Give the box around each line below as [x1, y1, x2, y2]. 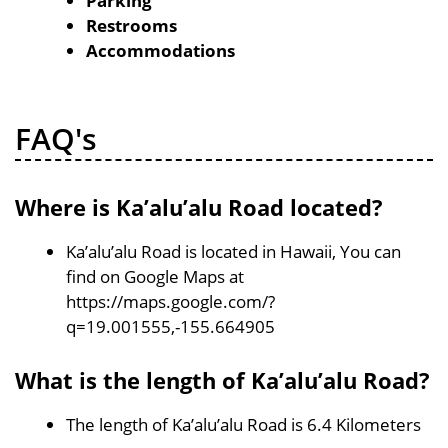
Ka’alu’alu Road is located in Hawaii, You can [66, 239, 401, 263]
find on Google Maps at [66, 264, 244, 288]
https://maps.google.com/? [66, 289, 275, 313]
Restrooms [86, 14, 177, 37]
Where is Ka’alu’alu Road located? [15, 191, 383, 222]
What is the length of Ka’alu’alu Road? [15, 365, 430, 395]
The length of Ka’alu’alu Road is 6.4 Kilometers [66, 413, 421, 436]
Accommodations [86, 39, 235, 62]
